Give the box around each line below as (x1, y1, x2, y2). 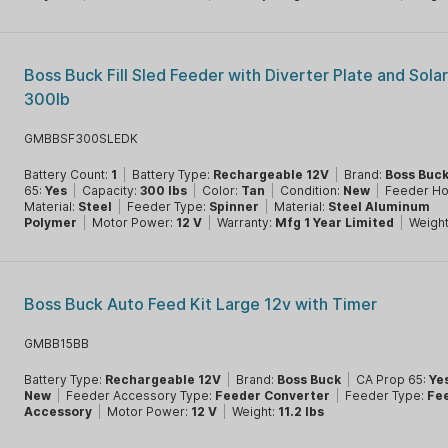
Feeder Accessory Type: (66, 388, 216, 403)
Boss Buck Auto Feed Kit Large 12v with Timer (24, 294, 378, 314)
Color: (202, 183, 242, 198)
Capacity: (82, 183, 141, 198)
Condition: (280, 183, 344, 198)
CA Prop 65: (356, 372, 430, 387)
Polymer (24, 215, 78, 230)
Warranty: (217, 215, 276, 230)
